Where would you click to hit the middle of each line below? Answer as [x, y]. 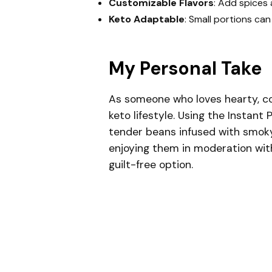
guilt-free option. [151, 165]
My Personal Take [185, 68]
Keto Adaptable [146, 19]
